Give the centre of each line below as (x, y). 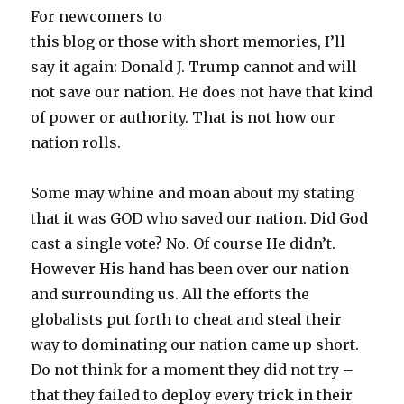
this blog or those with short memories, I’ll (188, 41)
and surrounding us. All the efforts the (170, 294)
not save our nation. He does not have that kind (202, 92)
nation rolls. (76, 142)
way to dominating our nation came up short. (195, 344)
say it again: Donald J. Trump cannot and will (194, 66)
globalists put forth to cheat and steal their (187, 319)
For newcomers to (97, 16)
